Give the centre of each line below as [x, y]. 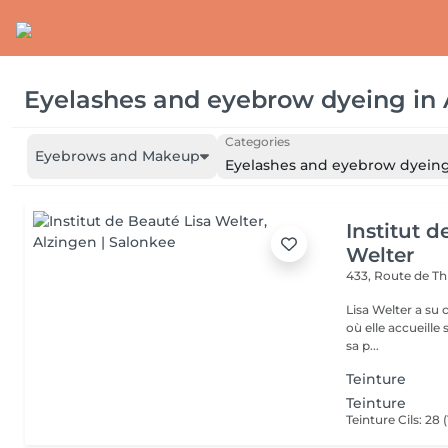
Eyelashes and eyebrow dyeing [215, 99]
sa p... [363, 345]
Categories [257, 141]
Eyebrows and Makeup [117, 156]
